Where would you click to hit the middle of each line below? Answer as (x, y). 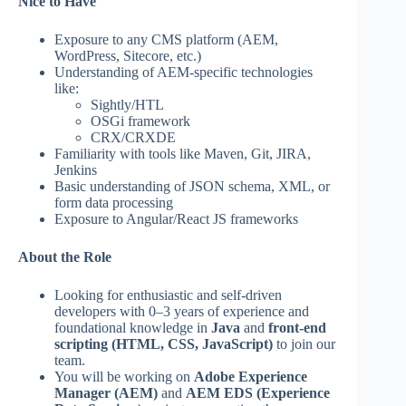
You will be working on (124, 377)
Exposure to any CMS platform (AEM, (166, 40)
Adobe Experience (251, 377)
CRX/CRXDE (133, 138)
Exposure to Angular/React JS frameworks (176, 219)
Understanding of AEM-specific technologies (184, 72)
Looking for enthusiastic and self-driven (168, 295)
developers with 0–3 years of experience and (182, 312)
